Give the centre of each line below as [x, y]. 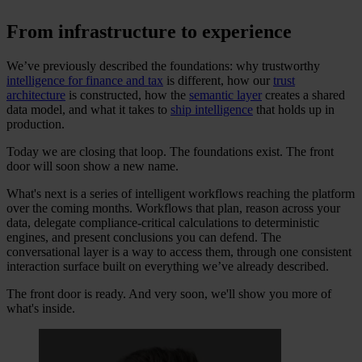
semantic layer [225, 95]
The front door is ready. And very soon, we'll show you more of [169, 293]
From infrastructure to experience [149, 31]
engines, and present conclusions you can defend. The [144, 237]
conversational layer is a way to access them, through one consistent [179, 251]
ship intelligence [212, 109]
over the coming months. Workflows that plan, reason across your [173, 208]
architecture [36, 95]
